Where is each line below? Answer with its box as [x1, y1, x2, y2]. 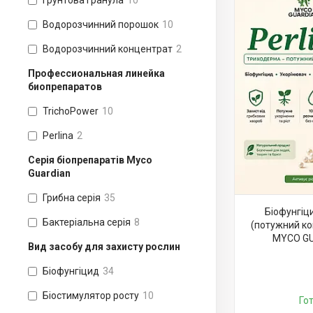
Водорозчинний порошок [43, 19, 159, 30]
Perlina [43, 130, 73, 141]
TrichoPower [43, 105, 99, 117]
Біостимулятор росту [43, 290, 139, 301]
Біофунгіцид [43, 265, 99, 277]
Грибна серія [43, 192, 101, 203]
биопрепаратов [28, 81, 102, 92]
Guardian [28, 168, 71, 179]
